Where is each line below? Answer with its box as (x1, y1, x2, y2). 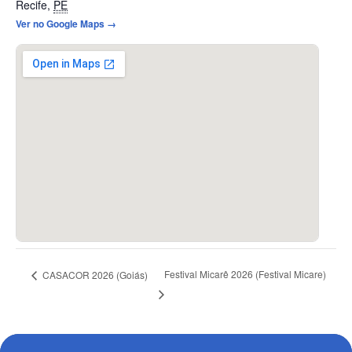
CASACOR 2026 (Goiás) (40, 267, 148, 281)
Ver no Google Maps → (16, 16, 116, 31)
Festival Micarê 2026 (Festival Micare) (164, 267, 327, 281)
